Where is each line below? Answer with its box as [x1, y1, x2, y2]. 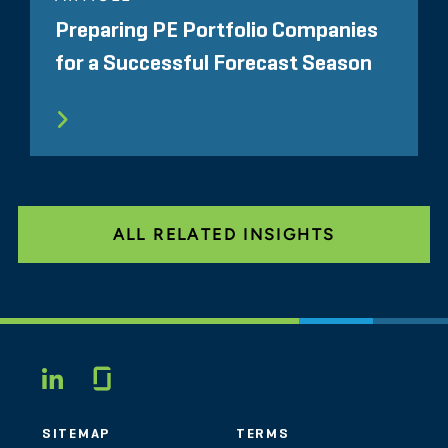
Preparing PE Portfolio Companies [55, 20, 378, 43]
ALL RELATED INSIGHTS [112, 225, 336, 245]
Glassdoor [115, 362, 239, 388]
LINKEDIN [64, 366, 217, 393]
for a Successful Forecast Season [55, 53, 372, 76]
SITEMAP [42, 427, 111, 442]
